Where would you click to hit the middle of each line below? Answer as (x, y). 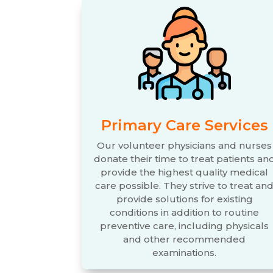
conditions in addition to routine (185, 212)
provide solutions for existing (184, 199)
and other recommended (185, 239)
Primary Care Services (184, 125)
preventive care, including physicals (185, 225)
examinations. (185, 252)
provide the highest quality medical (185, 172)
